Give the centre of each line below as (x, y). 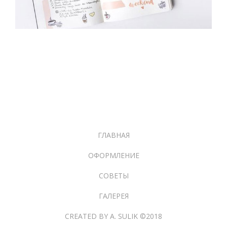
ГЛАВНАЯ (113, 135)
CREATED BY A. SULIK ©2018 (113, 216)
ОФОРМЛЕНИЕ (113, 155)
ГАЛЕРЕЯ (113, 196)
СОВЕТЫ (113, 176)
